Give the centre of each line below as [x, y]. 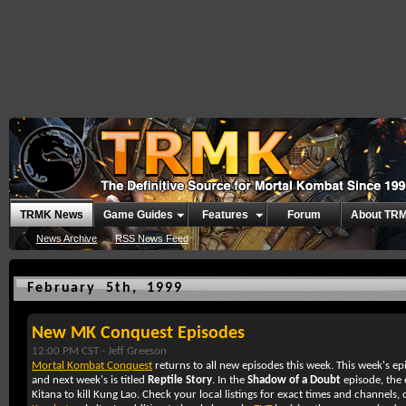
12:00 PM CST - [70, 351]
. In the [230, 380]
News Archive [67, 238]
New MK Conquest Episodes [138, 333]
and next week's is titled [90, 380]
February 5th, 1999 [106, 288]
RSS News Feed [152, 238]
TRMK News [52, 215]
